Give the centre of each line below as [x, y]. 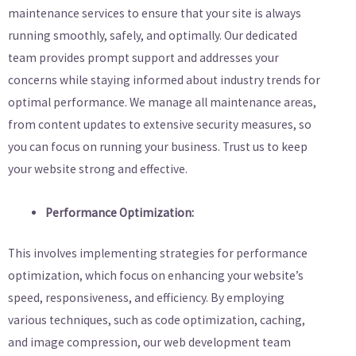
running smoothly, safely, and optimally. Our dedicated [153, 35]
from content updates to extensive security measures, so [160, 124]
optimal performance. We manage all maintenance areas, [162, 102]
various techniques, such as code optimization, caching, [157, 320]
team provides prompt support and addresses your [143, 57]
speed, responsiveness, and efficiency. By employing [146, 298]
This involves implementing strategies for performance [158, 253]
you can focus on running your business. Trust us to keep [158, 146]
